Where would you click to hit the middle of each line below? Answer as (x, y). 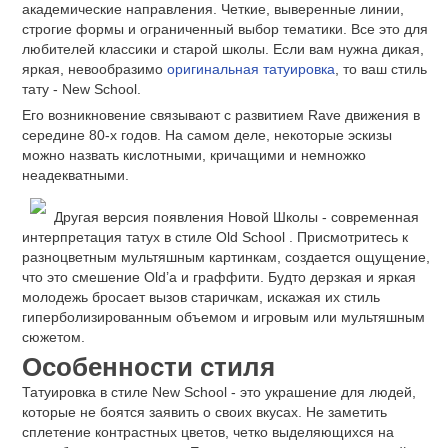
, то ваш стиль (381, 68)
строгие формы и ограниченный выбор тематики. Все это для (225, 28)
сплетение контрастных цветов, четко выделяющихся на (208, 432)
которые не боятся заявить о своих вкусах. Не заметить (204, 412)
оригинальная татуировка (251, 68)
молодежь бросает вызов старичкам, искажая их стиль (201, 297)
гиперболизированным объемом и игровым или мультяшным (223, 317)
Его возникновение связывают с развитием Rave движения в (221, 114)
